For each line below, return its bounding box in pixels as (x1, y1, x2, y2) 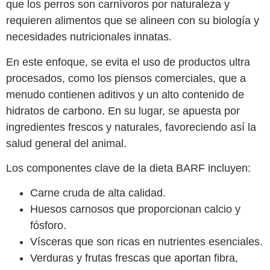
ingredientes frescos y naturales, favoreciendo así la (6, 121, 256, 133)
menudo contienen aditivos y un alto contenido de (6, 88, 244, 101)
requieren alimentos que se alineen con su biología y (6, 14, 259, 27)
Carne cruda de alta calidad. (30, 187, 166, 199)
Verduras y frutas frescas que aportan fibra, (30, 252, 238, 265)
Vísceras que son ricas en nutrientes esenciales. (30, 236, 263, 248)
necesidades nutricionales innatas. (6, 31, 172, 43)
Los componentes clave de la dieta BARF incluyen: (6, 162, 251, 174)
